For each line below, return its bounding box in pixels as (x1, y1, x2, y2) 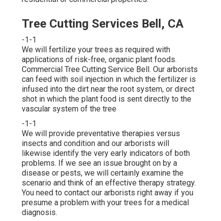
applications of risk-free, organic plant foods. (22, 54, 177, 64)
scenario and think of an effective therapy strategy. (22, 178, 196, 187)
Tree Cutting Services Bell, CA (22, 16, 184, 31)
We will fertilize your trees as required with (22, 44, 170, 54)
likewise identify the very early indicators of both (22, 148, 190, 158)
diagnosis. (22, 207, 57, 217)
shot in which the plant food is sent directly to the (22, 94, 191, 104)
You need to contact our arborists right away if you (22, 187, 193, 197)
